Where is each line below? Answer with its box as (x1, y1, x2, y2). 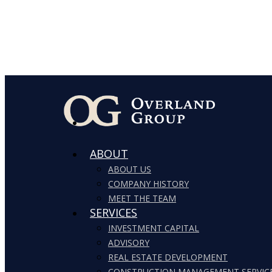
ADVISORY (108, 237, 149, 248)
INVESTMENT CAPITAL (108, 222, 199, 234)
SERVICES (90, 205, 137, 220)
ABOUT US (108, 163, 151, 175)
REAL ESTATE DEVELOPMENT (108, 251, 228, 263)
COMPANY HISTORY (108, 178, 189, 189)
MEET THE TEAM (108, 192, 176, 204)
